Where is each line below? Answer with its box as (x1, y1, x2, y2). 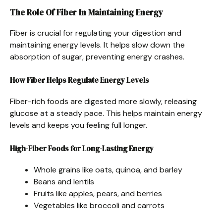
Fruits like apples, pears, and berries (34, 188, 162, 199)
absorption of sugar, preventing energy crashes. (10, 51, 184, 62)
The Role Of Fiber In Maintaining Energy (10, 6, 163, 18)
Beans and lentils (34, 176, 94, 187)
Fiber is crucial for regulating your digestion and (10, 27, 181, 38)
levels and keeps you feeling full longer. (10, 119, 147, 130)
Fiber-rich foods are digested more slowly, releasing (10, 96, 197, 107)
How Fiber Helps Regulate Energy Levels (10, 74, 149, 85)
